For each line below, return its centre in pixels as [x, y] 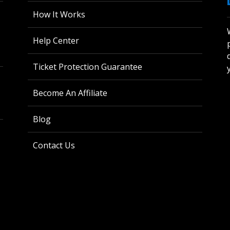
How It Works [59, 14]
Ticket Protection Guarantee [88, 66]
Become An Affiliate [70, 93]
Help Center [56, 40]
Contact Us [54, 145]
